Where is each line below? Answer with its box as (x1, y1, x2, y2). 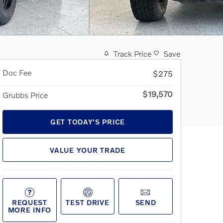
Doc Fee (2, 67, 31, 77)
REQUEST (11, 198, 47, 207)
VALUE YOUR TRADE (50, 145, 125, 154)
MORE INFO (7, 206, 52, 215)
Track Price (113, 48, 151, 58)
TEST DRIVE (66, 198, 110, 207)
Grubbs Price (2, 90, 48, 100)
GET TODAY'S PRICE (50, 117, 125, 126)
